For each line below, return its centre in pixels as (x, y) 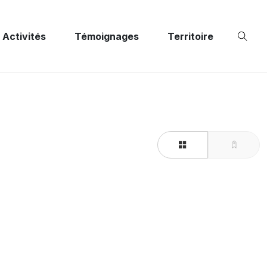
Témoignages (107, 36)
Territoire (190, 36)
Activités (24, 36)
